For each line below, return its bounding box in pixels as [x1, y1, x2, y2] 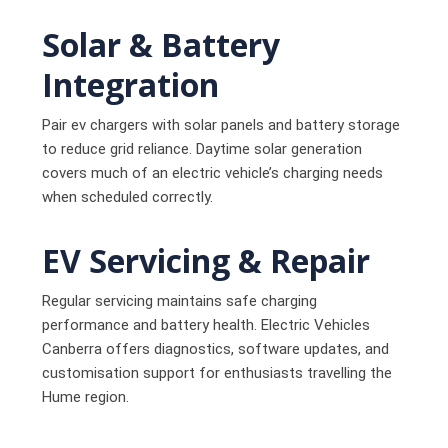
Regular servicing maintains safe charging [42, 291, 318, 310]
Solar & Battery [42, 22, 281, 66]
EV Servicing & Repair [42, 238, 371, 282]
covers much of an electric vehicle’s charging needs [42, 163, 384, 182]
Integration [42, 62, 220, 106]
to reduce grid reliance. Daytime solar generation [42, 139, 363, 158]
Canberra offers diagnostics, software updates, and [42, 339, 390, 358]
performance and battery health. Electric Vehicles [42, 315, 371, 334]
